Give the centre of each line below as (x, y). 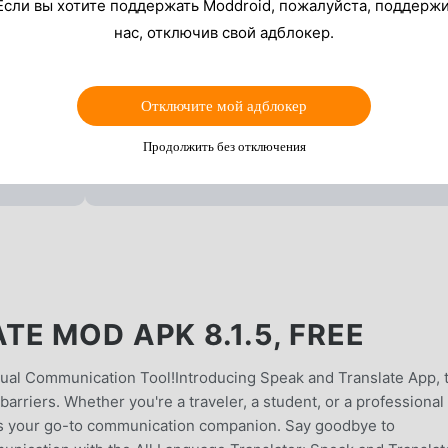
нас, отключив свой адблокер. (224, 32)
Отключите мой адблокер (224, 105)
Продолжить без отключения (224, 146)
